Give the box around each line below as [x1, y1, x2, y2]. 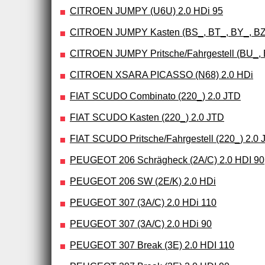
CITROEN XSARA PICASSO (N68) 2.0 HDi [70, 69, 253, 80]
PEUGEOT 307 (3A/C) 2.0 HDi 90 [70, 218, 212, 229]
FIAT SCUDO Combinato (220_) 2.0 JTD [70, 91, 241, 101]
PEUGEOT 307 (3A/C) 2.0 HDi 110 [70, 197, 216, 208]
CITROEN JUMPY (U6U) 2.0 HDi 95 [70, 5, 223, 16]
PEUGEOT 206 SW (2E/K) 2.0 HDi [70, 176, 216, 186]
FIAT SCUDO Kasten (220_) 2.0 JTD [70, 112, 224, 122]
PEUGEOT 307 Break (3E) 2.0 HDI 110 [70, 240, 234, 250]
